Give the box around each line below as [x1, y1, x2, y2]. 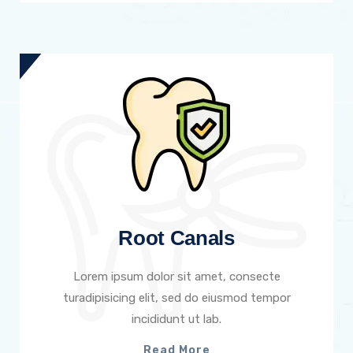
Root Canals [118, 225, 235, 250]
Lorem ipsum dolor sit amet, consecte [72, 269, 281, 284]
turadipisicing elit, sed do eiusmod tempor [62, 290, 291, 305]
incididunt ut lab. [132, 311, 221, 326]
